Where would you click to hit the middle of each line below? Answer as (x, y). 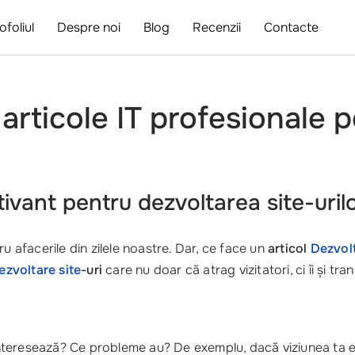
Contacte (292, 27)
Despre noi (89, 27)
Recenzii (217, 27)
